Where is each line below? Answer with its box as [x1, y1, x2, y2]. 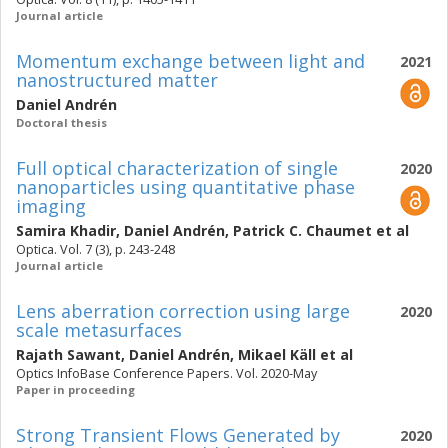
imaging [16, 194, 86, 218]
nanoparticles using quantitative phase [16, 175, 355, 199]
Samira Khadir [16, 221, 116, 240]
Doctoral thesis [16, 115, 107, 130]
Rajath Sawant [16, 345, 121, 364]
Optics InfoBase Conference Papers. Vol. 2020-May [16, 365, 317, 382]
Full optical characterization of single [16, 156, 338, 180]
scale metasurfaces [16, 318, 182, 342]
